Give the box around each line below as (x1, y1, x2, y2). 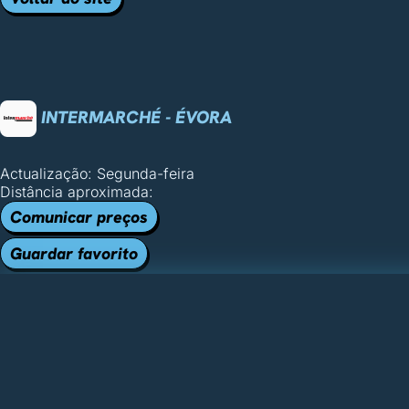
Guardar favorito (10, 243, 138, 264)
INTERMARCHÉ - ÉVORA (37, 105, 232, 129)
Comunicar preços (10, 206, 148, 227)
